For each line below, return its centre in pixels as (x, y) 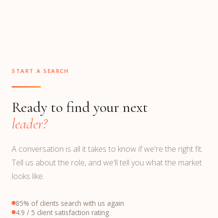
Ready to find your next (80, 107)
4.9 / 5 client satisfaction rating (62, 212)
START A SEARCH (40, 71)
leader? (29, 124)
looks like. (28, 176)
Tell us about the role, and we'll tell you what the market (107, 162)
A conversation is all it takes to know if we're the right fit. (107, 149)
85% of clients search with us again (70, 203)
